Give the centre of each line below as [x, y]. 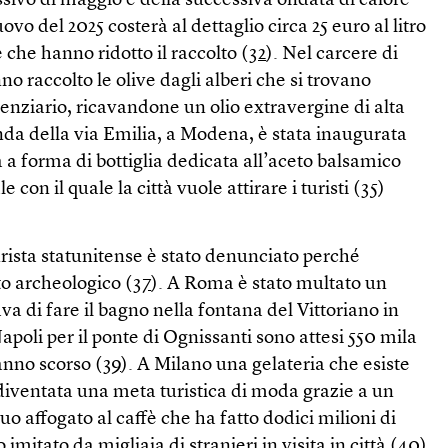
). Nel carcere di [332, 54]
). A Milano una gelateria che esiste [266, 365]
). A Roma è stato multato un [269, 284]
